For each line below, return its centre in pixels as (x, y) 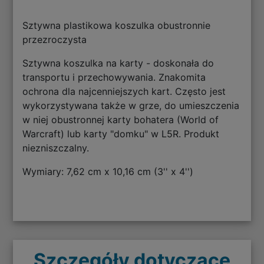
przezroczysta (55, 40)
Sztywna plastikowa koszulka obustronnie (117, 26)
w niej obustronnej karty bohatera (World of (121, 120)
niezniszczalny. (56, 148)
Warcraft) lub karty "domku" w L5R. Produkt (121, 134)
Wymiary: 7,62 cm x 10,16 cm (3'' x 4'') (108, 172)
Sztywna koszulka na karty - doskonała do (118, 63)
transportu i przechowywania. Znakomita (114, 77)
